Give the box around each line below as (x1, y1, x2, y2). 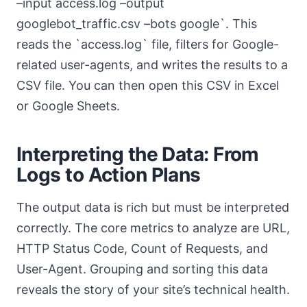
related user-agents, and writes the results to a (16, 58, 288, 72)
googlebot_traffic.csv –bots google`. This (16, 16, 257, 31)
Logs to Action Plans (16, 163, 201, 186)
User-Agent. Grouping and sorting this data (16, 262, 268, 276)
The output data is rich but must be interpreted (16, 200, 289, 214)
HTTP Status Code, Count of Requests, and (16, 241, 268, 256)
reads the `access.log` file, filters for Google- (16, 37, 279, 51)
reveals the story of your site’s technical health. (16, 282, 290, 297)
